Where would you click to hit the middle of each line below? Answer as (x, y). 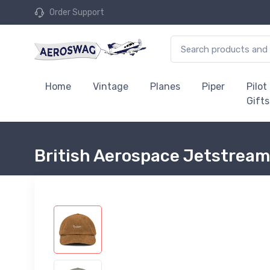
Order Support (77, 12)
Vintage (111, 86)
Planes (165, 86)
